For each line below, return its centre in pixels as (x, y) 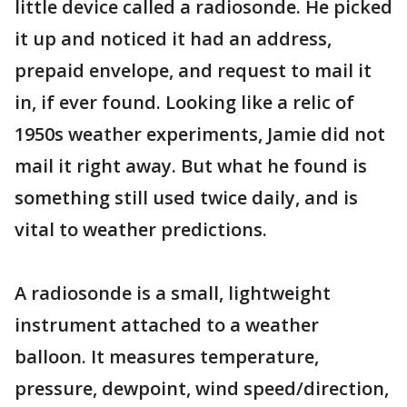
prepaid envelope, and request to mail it (193, 70)
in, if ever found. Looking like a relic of (184, 102)
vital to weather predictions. (141, 229)
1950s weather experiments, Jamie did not (200, 134)
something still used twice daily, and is (186, 198)
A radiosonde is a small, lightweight (173, 293)
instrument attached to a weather (167, 325)
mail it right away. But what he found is (191, 166)
